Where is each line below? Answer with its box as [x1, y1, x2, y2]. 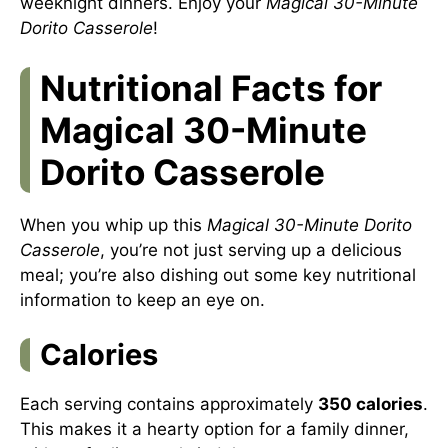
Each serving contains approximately [20, 394, 318, 414]
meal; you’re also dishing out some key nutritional [20, 264, 416, 285]
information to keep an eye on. [20, 289, 265, 310]
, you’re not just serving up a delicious [100, 239, 402, 260]
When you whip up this [20, 214, 207, 235]
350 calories [318, 394, 423, 414]
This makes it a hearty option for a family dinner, [20, 419, 409, 439]
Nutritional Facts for [40, 66, 382, 109]
